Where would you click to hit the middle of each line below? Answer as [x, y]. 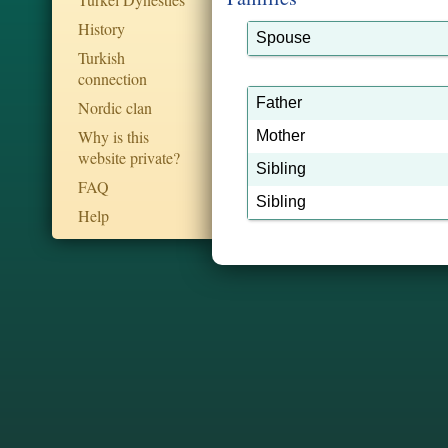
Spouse [283, 37]
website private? [129, 157]
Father [279, 102]
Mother [280, 135]
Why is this [113, 136]
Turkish [101, 57]
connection [112, 78]
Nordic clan [115, 107]
